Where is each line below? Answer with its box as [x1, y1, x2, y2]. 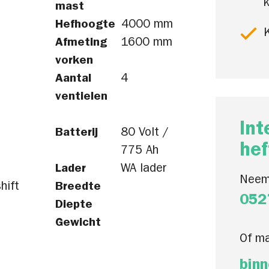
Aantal [55, 73, 91, 85]
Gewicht [55, 217, 101, 229]
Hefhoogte [55, 19, 115, 31]
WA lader [120, 163, 166, 175]
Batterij [55, 127, 98, 139]
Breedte [55, 181, 101, 193]
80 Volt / [120, 127, 169, 139]
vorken [55, 55, 93, 67]
